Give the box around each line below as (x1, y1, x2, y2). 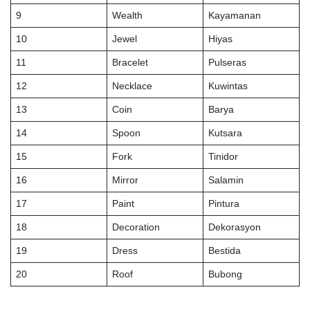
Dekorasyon (208, 222, 261, 232)
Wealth (111, 10, 143, 21)
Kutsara (208, 128, 242, 138)
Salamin (208, 175, 244, 185)
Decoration (111, 222, 160, 232)
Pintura (208, 199, 239, 209)
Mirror (111, 175, 138, 185)
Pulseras (208, 57, 246, 68)
